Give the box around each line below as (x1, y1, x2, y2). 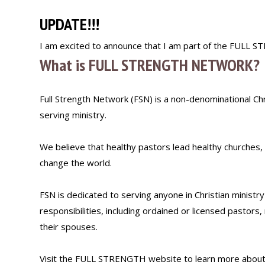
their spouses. (40, 221, 98, 232)
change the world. (40, 157, 112, 169)
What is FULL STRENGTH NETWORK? (40, 54, 260, 76)
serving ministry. (40, 109, 106, 121)
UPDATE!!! (40, 13, 99, 35)
